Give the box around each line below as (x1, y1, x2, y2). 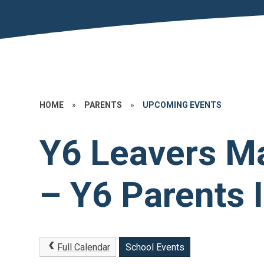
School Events (125, 242, 184, 253)
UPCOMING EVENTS (143, 100, 222, 110)
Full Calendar (57, 242, 110, 253)
